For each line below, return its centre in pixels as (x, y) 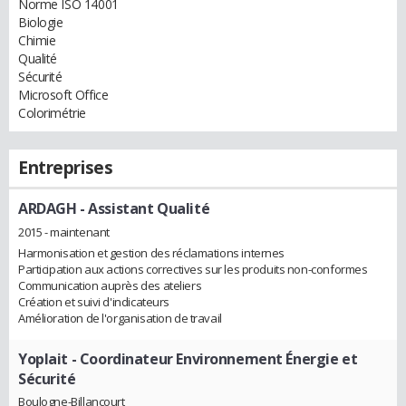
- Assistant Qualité (143, 208)
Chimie (37, 40)
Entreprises (66, 168)
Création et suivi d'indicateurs (94, 301)
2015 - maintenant (64, 232)
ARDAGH (48, 208)
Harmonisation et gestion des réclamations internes (151, 252)
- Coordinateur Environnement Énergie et (213, 358)
